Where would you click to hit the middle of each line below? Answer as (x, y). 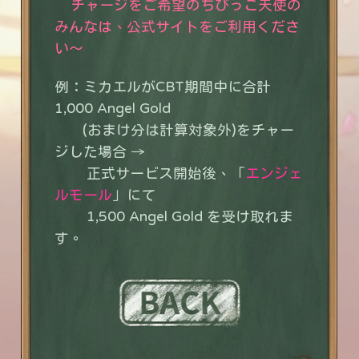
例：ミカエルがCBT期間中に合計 (163, 86)
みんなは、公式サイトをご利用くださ (177, 26)
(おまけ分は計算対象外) (145, 129)
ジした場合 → (100, 151)
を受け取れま (250, 216)
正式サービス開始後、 (143, 173)
